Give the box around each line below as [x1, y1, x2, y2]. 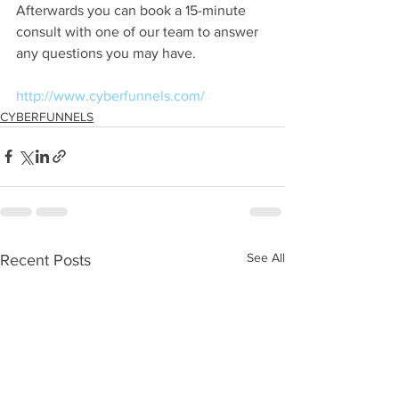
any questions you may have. [16, 45, 196, 61]
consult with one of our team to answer [16, 23, 262, 39]
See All [247, 249, 285, 265]
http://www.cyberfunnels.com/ [16, 87, 205, 103]
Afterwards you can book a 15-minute [16, 2, 249, 18]
